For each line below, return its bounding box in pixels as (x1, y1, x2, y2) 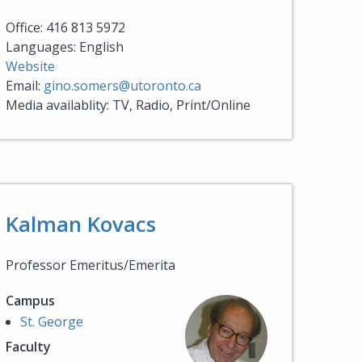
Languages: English (6, 38, 124, 56)
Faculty (6, 338, 51, 356)
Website (6, 57, 55, 75)
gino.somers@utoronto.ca (44, 77, 201, 95)
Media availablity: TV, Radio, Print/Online (6, 96, 250, 114)
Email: (6, 77, 44, 95)
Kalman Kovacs (6, 209, 156, 238)
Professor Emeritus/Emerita (6, 256, 175, 274)
